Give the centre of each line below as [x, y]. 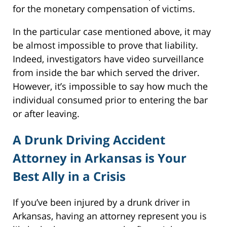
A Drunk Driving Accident [89, 140]
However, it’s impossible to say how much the [110, 86]
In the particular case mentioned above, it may [112, 32]
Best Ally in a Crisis [69, 176]
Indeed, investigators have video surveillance [108, 59]
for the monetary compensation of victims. [104, 9]
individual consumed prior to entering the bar [110, 100]
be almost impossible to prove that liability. [105, 45]
